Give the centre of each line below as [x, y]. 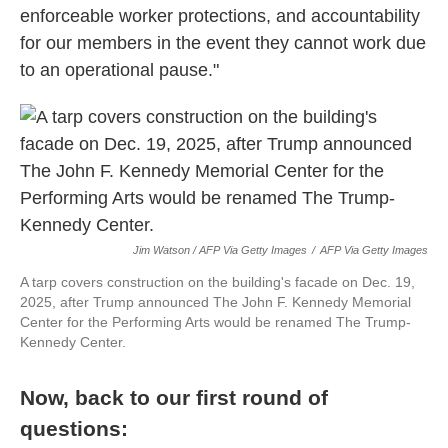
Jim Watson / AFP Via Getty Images [220, 250]
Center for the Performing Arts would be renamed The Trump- [215, 322]
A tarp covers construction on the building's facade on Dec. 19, [217, 282]
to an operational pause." [119, 70]
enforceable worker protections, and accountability [220, 16]
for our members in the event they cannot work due [223, 43]
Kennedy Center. [73, 342]
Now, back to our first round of [174, 397]
